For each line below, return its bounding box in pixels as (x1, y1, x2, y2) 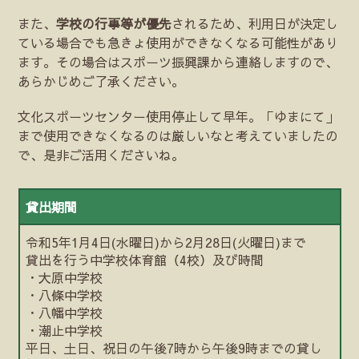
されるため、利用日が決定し (171, 14, 339, 32)
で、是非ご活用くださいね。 (18, 145, 185, 163)
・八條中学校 (26, 285, 103, 304)
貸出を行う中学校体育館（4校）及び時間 (26, 250, 264, 268)
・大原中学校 (26, 268, 103, 286)
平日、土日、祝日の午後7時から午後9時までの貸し (26, 338, 323, 357)
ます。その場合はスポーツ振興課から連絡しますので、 (18, 52, 339, 71)
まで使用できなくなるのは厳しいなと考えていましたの (18, 126, 339, 144)
